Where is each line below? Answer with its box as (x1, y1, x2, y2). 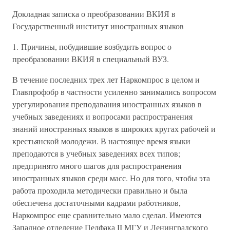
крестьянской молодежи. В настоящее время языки (12, 136, 190, 146)
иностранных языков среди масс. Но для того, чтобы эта (12, 172, 210, 183)
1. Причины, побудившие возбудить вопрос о (12, 41, 171, 52)
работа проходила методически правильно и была (12, 185, 187, 196)
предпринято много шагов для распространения (12, 160, 181, 171)
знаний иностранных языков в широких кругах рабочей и (12, 123, 216, 134)
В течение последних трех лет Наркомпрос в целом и (12, 74, 200, 85)
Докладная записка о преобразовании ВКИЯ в (12, 8, 176, 19)
